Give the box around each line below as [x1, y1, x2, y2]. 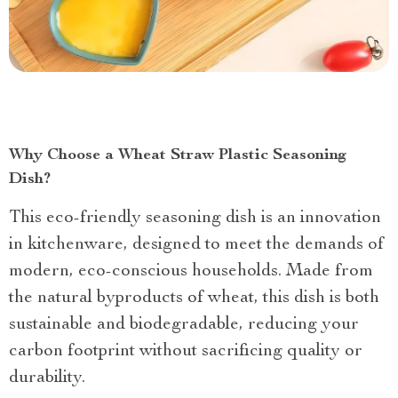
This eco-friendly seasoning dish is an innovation [9, 210, 381, 228]
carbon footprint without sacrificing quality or [9, 343, 362, 362]
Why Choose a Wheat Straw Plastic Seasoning [9, 147, 346, 164]
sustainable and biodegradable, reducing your [9, 316, 359, 335]
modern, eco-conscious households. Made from [9, 263, 373, 282]
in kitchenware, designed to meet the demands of [9, 236, 384, 255]
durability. [9, 370, 85, 388]
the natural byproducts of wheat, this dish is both [9, 290, 379, 308]
